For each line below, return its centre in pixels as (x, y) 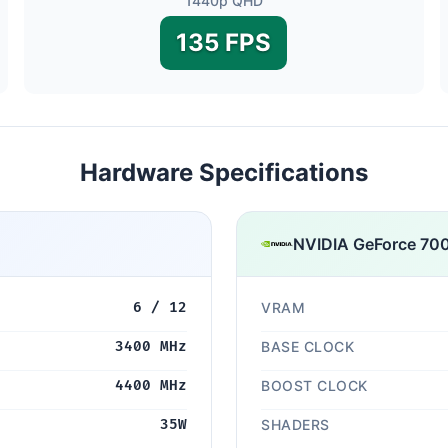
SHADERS (295, 424)
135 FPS (224, 42)
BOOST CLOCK (314, 385)
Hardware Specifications (224, 172)
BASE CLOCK (307, 346)
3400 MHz (151, 346)
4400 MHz (151, 385)
